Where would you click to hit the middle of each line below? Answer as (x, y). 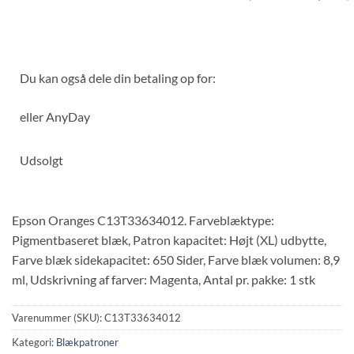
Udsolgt (41, 160)
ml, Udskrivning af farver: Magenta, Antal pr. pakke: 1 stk (164, 279)
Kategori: (34, 343)
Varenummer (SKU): (58, 318)
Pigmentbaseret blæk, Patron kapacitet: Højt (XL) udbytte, (169, 239)
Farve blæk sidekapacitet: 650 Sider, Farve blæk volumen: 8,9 (176, 259)
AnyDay (68, 116)
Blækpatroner (87, 343)
